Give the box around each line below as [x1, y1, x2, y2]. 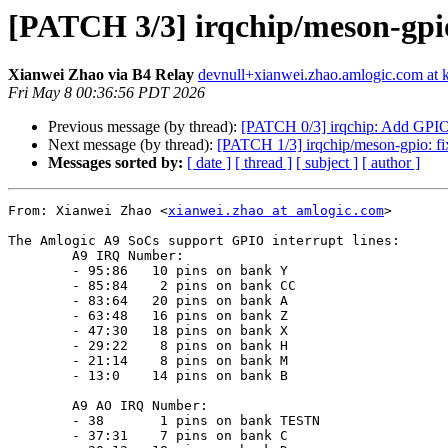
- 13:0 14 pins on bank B [8, 368, 72, 384]
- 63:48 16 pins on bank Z [8, 308, 72, 324]
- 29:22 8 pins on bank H [8, 338, 72, 354]
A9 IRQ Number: [8, 248, 72, 264]
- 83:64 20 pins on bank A [8, 293, 72, 309]
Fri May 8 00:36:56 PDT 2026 [8, 84, 205, 102]
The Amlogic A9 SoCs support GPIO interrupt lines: [8, 233, 400, 249]
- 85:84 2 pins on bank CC [8, 278, 72, 294]
